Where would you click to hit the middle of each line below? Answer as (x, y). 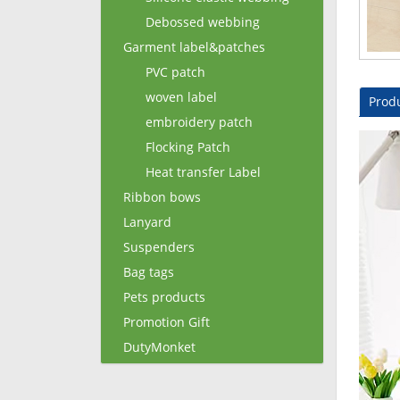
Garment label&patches (194, 47)
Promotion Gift (167, 322)
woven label (181, 97)
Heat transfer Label (203, 172)
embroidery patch (199, 122)
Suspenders (159, 247)
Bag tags (149, 272)
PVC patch (175, 72)
